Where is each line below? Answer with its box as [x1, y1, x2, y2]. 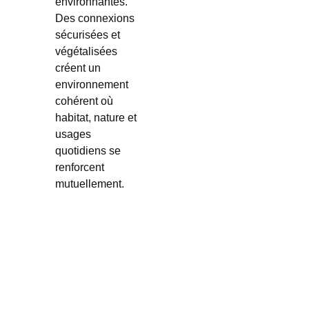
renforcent [54, 161, 104, 173]
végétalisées [54, 46, 117, 57]
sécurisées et [54, 29, 120, 41]
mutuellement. [54, 178, 124, 190]
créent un [54, 62, 101, 74]
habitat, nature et [54, 112, 137, 123]
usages [54, 128, 91, 140]
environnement [54, 79, 128, 90]
